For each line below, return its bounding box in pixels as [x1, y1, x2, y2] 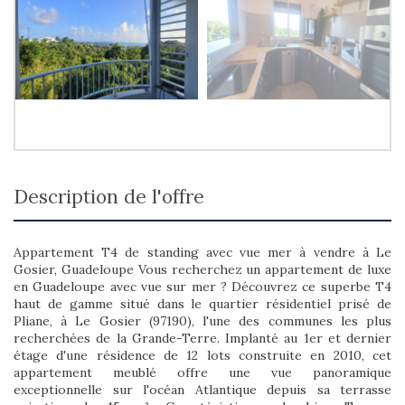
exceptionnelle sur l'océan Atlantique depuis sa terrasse [14, 381, 391, 399]
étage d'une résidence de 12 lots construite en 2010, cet [14, 347, 391, 364]
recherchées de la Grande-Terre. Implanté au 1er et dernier [14, 330, 391, 347]
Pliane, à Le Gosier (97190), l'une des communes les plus [14, 313, 391, 330]
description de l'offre [28, 184, 204, 210]
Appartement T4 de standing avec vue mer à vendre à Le [14, 244, 391, 261]
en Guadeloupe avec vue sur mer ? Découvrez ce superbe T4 [14, 278, 391, 296]
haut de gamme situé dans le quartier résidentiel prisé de [14, 296, 391, 313]
